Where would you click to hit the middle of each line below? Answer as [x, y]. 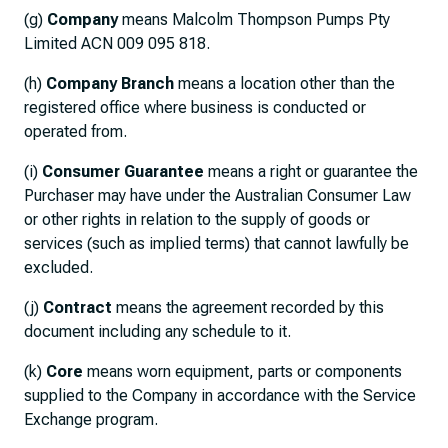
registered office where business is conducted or [195, 107]
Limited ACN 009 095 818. [117, 43]
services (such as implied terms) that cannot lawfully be [216, 243]
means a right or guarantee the [311, 171]
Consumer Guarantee [123, 171]
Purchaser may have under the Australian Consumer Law [217, 195]
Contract [77, 307]
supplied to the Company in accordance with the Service [220, 395]
